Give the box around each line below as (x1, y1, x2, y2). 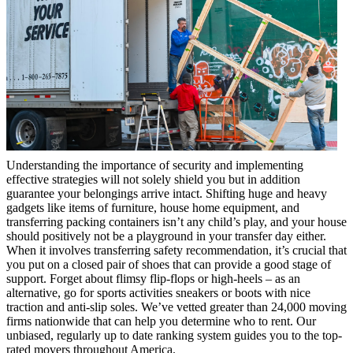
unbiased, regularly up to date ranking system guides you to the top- (6, 329, 342, 343)
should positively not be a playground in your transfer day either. (6, 229, 326, 243)
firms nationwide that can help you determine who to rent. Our (6, 314, 316, 329)
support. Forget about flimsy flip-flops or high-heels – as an (6, 272, 300, 286)
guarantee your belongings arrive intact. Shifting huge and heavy (6, 187, 327, 201)
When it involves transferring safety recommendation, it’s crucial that (6, 243, 347, 258)
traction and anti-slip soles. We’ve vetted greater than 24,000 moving (6, 300, 347, 314)
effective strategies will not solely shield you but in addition (6, 173, 300, 187)
